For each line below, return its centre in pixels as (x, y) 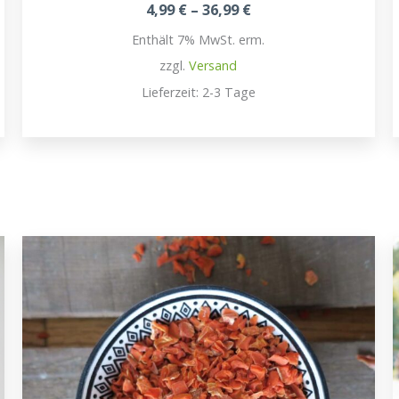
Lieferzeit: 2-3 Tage (198, 92)
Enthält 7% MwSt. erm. (199, 39)
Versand (213, 65)
